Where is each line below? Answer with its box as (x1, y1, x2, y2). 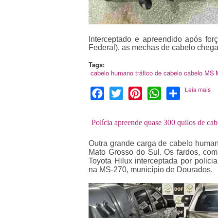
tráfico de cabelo (135, 68, 182, 78)
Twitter (123, 86, 145, 98)
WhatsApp (161, 86, 197, 98)
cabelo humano (90, 68, 133, 78)
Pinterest (142, 86, 173, 98)
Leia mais (184, 85, 211, 93)
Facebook (104, 86, 138, 98)
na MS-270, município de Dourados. (89, 165, 213, 174)
